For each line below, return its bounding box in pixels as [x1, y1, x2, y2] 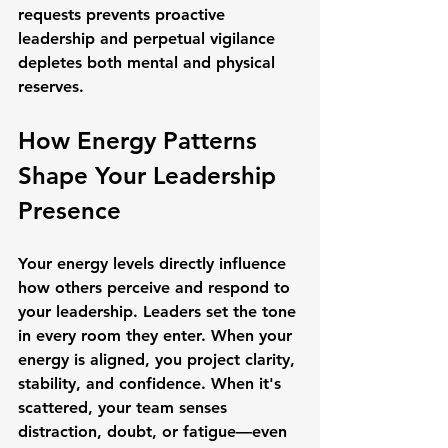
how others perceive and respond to [18, 278, 295, 297]
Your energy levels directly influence [18, 254, 291, 273]
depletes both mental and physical [18, 53, 280, 72]
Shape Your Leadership [18, 161, 283, 190]
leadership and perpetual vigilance [18, 29, 280, 48]
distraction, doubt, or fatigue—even [18, 422, 292, 441]
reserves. [18, 77, 84, 96]
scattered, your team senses [18, 398, 232, 417]
